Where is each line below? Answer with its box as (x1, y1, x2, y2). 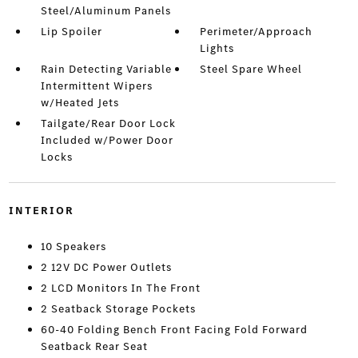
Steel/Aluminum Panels (40, 3, 171, 19)
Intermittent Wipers (40, 78, 153, 94)
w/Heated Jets (40, 95, 119, 111)
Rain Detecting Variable (40, 62, 172, 78)
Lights (200, 41, 235, 57)
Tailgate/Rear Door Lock (40, 116, 176, 132)
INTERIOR (8, 203, 74, 219)
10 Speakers (40, 239, 106, 255)
